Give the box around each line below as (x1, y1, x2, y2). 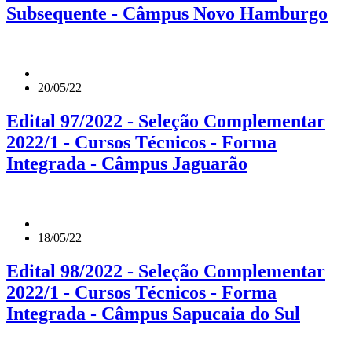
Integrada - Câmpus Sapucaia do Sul (6, 302, 300, 324)
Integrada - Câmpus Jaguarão (6, 153, 247, 174)
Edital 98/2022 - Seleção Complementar (6, 260, 325, 281)
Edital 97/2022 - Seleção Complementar (6, 111, 325, 132)
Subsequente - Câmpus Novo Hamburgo (6, 3, 328, 24)
